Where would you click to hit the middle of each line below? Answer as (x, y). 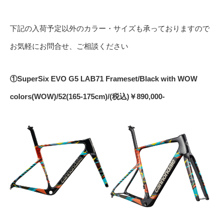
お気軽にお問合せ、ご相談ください (69, 46)
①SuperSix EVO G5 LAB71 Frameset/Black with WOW (104, 79)
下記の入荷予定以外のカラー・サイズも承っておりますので (110, 29)
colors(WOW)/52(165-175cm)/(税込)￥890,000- (87, 97)
